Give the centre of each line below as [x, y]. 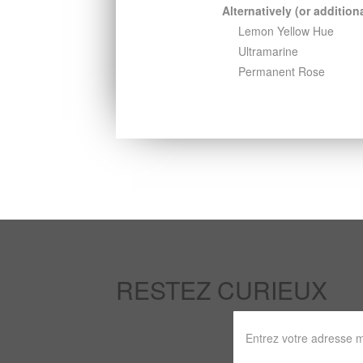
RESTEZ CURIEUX [221, 290]
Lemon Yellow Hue [286, 31]
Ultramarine [269, 51]
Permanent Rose [282, 72]
